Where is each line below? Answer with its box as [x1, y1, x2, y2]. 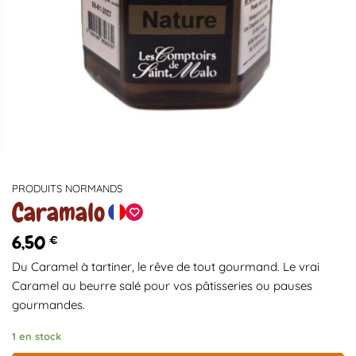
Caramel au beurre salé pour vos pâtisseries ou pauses [12, 277, 312, 293]
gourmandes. [12, 296, 85, 312]
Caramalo [12, 195, 105, 229]
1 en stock [12, 330, 61, 343]
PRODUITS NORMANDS [12, 181, 122, 195]
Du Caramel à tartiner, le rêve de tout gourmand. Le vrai [12, 258, 319, 274]
